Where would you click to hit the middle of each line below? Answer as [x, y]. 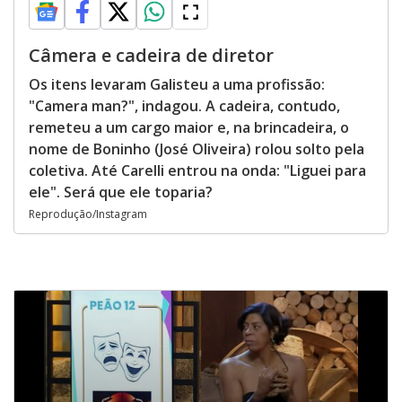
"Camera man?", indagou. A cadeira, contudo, [184, 106]
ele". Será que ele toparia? [121, 192]
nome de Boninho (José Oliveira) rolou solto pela [197, 149]
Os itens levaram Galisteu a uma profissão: [177, 84]
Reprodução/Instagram [88, 214]
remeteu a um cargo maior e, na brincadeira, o [189, 127]
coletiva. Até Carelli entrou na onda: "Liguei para [197, 170]
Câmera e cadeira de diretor [151, 55]
